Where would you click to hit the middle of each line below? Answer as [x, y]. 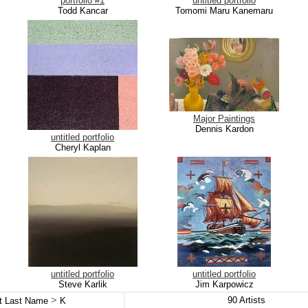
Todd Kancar [82, 11]
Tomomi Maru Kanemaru [224, 11]
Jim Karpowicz [224, 284]
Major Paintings [224, 119]
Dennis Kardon [224, 129]
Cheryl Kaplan [82, 147]
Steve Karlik [82, 284]
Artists [251, 300]
